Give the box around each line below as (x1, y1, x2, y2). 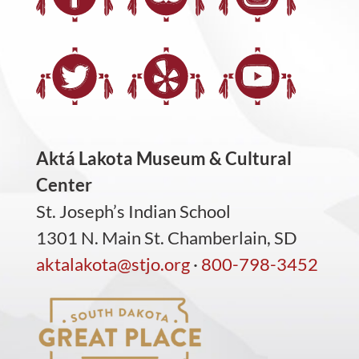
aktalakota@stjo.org (35, 253, 190, 276)
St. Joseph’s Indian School (35, 200, 231, 223)
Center (35, 174, 92, 196)
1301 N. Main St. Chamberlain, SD (35, 227, 297, 249)
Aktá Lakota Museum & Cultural (35, 147, 292, 170)
